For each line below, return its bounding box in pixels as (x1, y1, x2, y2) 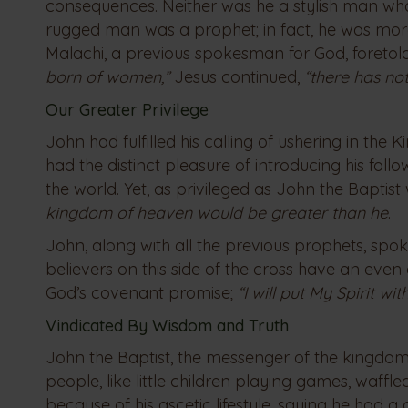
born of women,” (46, 66, 174, 88)
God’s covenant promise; (46, 282, 238, 304)
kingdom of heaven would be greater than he (46, 202, 388, 224)
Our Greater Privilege (46, 99, 209, 121)
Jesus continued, (174, 66, 304, 88)
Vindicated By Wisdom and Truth (46, 315, 289, 337)
